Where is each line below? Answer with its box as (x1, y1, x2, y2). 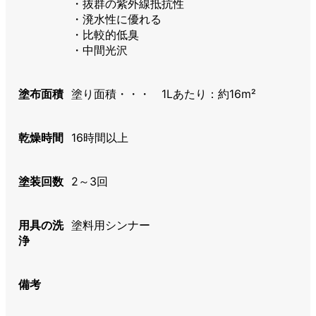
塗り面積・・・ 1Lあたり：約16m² (71, 87, 257, 102)
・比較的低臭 (71, 28, 140, 42)
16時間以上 (71, 130, 129, 145)
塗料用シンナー (71, 218, 151, 233)
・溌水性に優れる (71, 12, 162, 27)
